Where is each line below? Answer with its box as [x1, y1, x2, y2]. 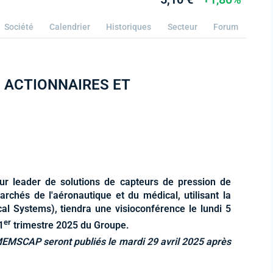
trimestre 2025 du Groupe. [11, 219, 129, 231]
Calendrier [49, 22, 91, 32]
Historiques [106, 22, 152, 32]
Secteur [167, 22, 197, 32]
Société [4, 22, 34, 32]
